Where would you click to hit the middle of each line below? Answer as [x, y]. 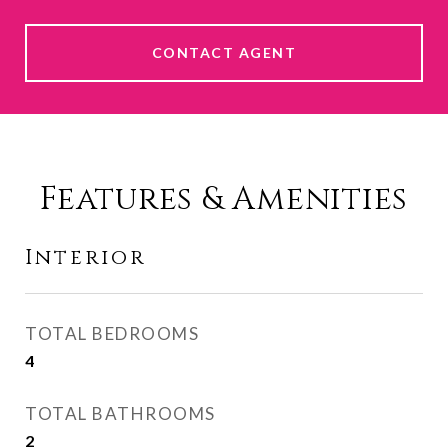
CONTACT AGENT [224, 53]
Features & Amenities [224, 200]
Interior [85, 258]
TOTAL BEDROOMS [112, 334]
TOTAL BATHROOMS [120, 414]
